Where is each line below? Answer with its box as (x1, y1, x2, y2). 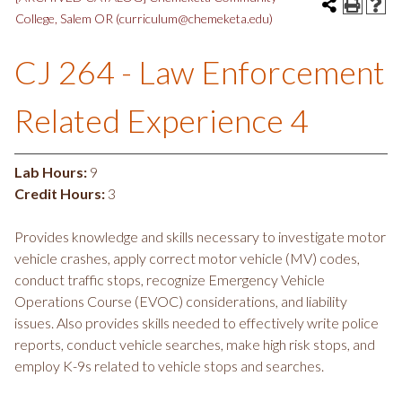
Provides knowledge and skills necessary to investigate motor (14, 228, 386, 245)
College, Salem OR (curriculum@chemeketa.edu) (15, 11, 273, 26)
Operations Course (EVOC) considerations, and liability (14, 293, 347, 310)
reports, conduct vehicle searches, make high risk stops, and (14, 336, 375, 353)
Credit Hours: (14, 185, 105, 202)
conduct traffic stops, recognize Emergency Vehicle (14, 271, 325, 288)
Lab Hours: (14, 163, 87, 180)
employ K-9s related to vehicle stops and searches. (14, 357, 324, 374)
